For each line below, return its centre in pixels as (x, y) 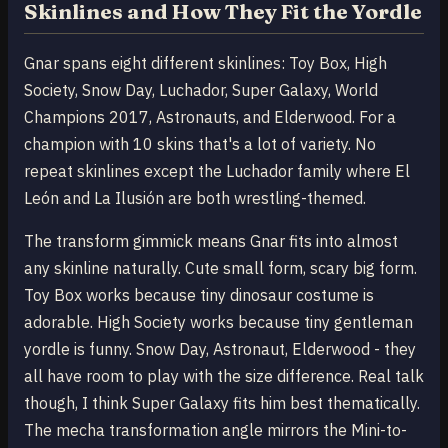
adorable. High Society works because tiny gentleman (218, 322)
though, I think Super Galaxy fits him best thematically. (222, 403)
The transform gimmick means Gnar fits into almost (211, 241)
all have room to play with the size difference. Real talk (224, 376)
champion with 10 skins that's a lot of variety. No (200, 144)
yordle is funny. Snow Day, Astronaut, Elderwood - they (220, 349)
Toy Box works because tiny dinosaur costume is (199, 295)
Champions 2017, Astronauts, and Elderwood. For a (210, 117)
